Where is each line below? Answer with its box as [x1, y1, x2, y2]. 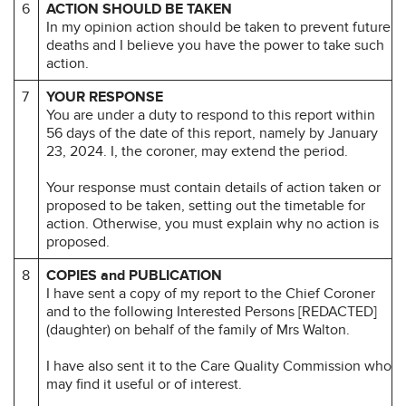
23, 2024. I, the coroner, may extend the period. [46, 141, 348, 160]
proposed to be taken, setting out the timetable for [46, 196, 365, 215]
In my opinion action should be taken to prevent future [46, 17, 391, 36]
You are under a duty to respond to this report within [46, 105, 375, 124]
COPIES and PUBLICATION [46, 266, 222, 285]
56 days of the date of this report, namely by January [46, 123, 378, 142]
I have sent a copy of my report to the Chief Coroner [46, 284, 375, 303]
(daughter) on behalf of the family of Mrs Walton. [46, 320, 350, 339]
